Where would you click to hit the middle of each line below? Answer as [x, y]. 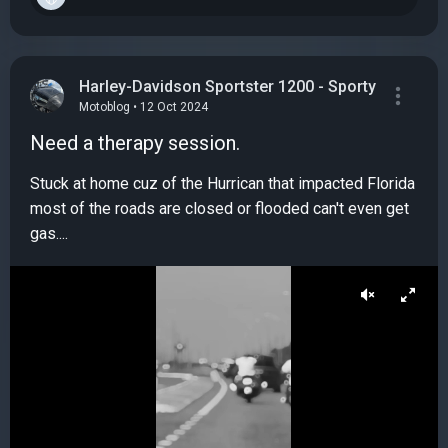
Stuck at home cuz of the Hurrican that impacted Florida [222, 183]
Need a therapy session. [135, 142]
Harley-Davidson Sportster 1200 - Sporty [227, 87]
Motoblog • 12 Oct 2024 [143, 106]
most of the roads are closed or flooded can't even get [219, 208]
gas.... [49, 233]
